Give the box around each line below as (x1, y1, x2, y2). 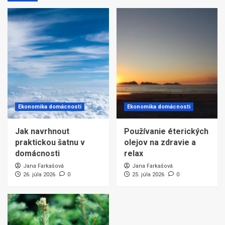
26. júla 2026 (23, 171, 55, 178)
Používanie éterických (124, 127, 208, 136)
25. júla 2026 (132, 171, 164, 178)
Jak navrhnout (15, 127, 69, 136)
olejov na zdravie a (124, 138, 196, 147)
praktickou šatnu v (15, 138, 85, 147)
